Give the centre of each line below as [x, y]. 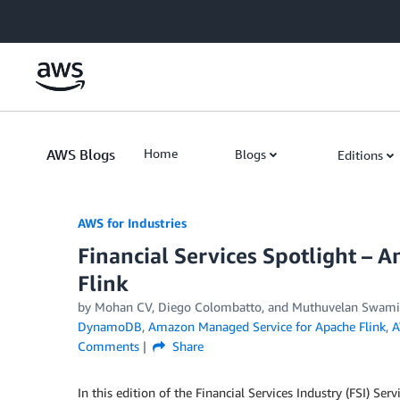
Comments [108, 346]
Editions [360, 155]
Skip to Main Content [67, 17]
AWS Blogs [81, 154]
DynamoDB [110, 326]
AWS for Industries [132, 223]
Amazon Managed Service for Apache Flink [267, 326]
